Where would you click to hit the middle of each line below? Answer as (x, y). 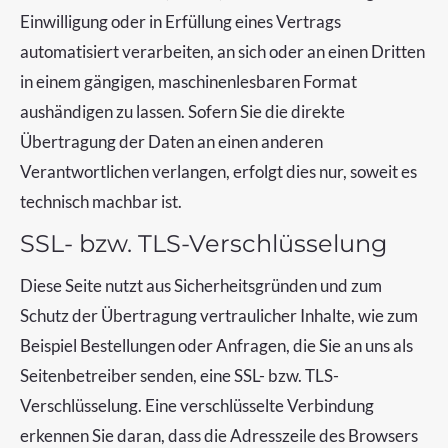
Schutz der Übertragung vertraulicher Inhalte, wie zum (219, 315)
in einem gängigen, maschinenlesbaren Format (188, 81)
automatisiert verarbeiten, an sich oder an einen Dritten (222, 51)
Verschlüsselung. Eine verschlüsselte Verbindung (197, 405)
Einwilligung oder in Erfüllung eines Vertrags (180, 21)
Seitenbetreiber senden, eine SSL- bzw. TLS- (179, 375)
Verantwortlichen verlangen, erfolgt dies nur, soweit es (218, 171)
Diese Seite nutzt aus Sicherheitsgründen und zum (201, 285)
